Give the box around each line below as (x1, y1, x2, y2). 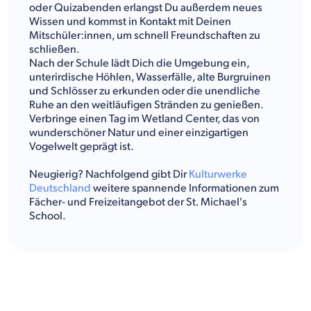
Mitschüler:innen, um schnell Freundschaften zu (29, 28, 260, 42)
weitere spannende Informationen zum (91, 181, 279, 195)
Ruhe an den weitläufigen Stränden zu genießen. (29, 98, 263, 112)
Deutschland (29, 181, 91, 195)
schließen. (29, 42, 80, 56)
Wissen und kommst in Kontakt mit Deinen (29, 15, 231, 28)
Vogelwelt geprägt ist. (29, 140, 134, 153)
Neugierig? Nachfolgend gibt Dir (29, 167, 189, 181)
